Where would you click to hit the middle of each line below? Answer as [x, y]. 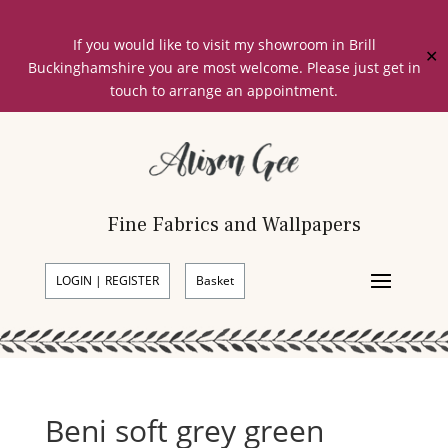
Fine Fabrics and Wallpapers [233, 224]
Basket [214, 280]
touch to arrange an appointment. [224, 90]
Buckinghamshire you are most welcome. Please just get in [224, 67]
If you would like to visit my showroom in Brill [224, 44]
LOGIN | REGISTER [107, 280]
